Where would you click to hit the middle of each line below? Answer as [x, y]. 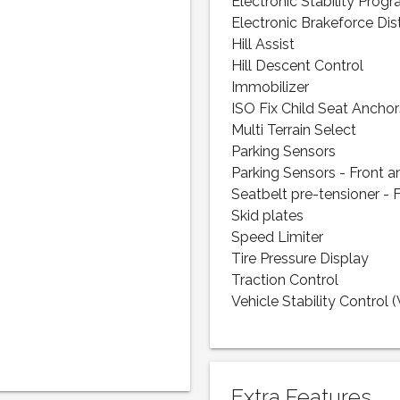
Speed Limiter [278, 238]
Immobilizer [271, 88]
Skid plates [268, 217]
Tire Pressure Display [300, 259]
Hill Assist [263, 45]
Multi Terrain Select [294, 131]
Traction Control [285, 281]
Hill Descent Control [298, 67]
